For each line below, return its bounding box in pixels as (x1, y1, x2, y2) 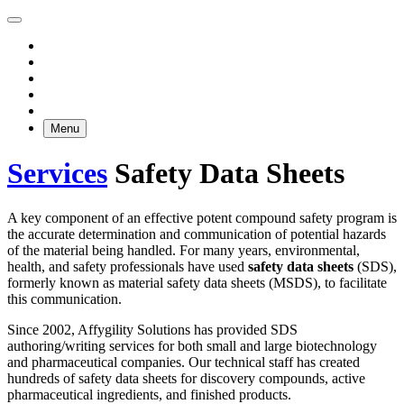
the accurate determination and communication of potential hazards (7, 225, 386, 242)
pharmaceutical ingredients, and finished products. (7, 386, 291, 402)
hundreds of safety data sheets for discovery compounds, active (7, 370, 365, 386)
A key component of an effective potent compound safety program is (7, 209, 397, 225)
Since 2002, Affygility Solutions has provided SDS (7, 321, 298, 337)
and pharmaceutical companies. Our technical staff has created (7, 353, 360, 370)
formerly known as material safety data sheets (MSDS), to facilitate (7, 274, 387, 290)
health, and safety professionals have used (7, 258, 248, 274)
